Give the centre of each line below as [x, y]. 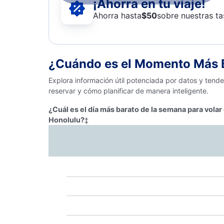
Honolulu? [66, 120]
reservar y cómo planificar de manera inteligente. [128, 91]
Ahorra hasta [117, 15]
